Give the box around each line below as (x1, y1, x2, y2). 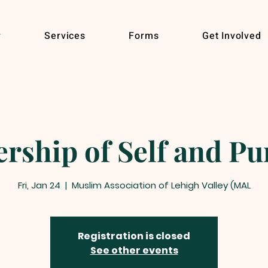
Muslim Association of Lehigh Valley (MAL (71, 178, 251, 191)
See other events (90, 243, 178, 257)
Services (44, 29, 86, 43)
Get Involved (202, 29, 261, 43)
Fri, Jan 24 (17, 178, 60, 191)
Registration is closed (78, 229, 190, 243)
